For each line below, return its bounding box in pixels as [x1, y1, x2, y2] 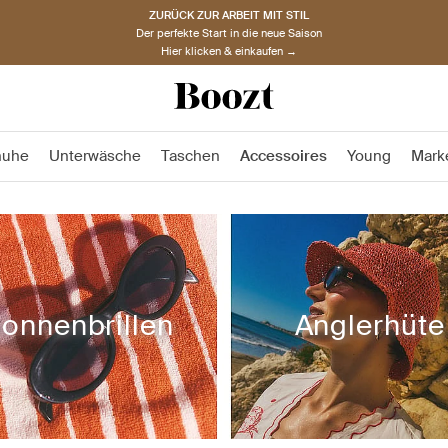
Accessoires [240, 146, 327, 166]
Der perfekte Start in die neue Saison [136, 25, 322, 40]
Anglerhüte [294, 307, 445, 345]
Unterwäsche [49, 146, 141, 166]
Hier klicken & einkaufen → [161, 43, 297, 58]
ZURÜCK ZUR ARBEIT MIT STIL [149, 7, 309, 22]
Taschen [161, 146, 220, 166]
